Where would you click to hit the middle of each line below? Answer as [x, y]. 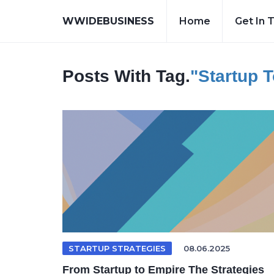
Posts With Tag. [126, 76]
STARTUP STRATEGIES [117, 248]
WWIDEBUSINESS [108, 21]
